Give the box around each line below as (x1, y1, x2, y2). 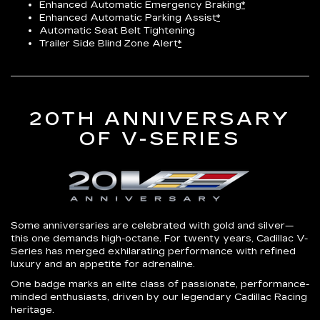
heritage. (11, 304, 54, 316)
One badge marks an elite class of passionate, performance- (11, 278, 309, 290)
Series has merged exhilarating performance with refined (11, 245, 296, 257)
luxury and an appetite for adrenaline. (11, 258, 195, 270)
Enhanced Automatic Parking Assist (39, 11, 216, 24)
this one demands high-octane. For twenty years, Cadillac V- (11, 232, 308, 244)
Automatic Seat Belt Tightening (39, 24, 195, 36)
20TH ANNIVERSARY (29, 107, 291, 130)
